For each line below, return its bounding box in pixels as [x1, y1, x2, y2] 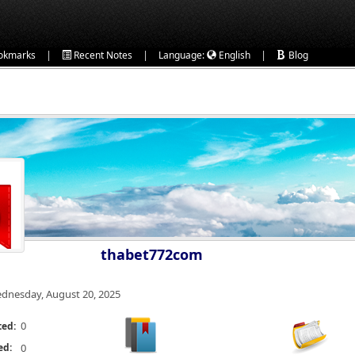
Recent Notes [71, 48, 132, 62]
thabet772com [101, 245, 203, 264]
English [216, 48, 250, 62]
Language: [158, 48, 207, 62]
